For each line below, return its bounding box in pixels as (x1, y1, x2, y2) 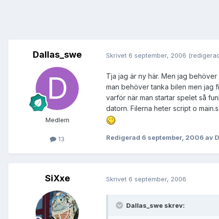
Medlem (45, 116, 69, 124)
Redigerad (106, 133, 142, 141)
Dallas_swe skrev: (125, 201, 185, 210)
